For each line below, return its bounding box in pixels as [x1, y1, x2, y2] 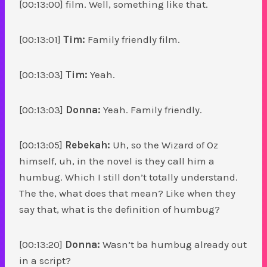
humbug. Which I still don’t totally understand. [19, 170, 238, 183]
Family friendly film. [85, 33, 180, 45]
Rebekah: [65, 138, 110, 151]
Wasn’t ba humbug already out [100, 238, 247, 250]
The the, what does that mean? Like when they [19, 187, 235, 199]
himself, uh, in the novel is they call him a [19, 154, 215, 167]
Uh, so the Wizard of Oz [110, 138, 218, 151]
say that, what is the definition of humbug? [19, 203, 222, 215]
